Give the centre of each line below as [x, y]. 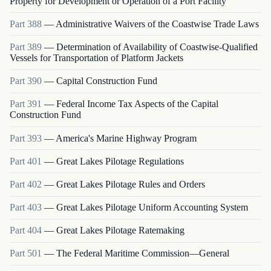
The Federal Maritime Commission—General [143, 253]
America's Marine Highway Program [126, 138]
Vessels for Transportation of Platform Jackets [96, 57]
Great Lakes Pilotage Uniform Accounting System [152, 207]
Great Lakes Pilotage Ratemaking [120, 230]
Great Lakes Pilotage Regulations [120, 161]
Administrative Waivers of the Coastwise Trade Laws [157, 24]
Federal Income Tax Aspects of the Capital [137, 104]
